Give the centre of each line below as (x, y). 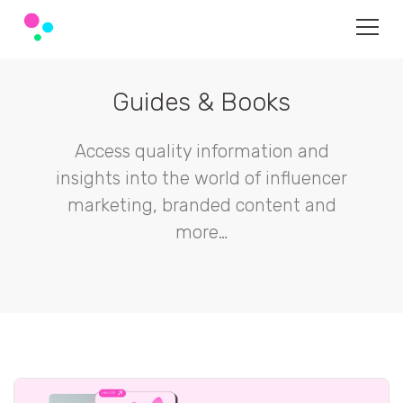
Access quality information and (201, 151)
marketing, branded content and (201, 205)
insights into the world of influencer (201, 178)
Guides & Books (201, 102)
